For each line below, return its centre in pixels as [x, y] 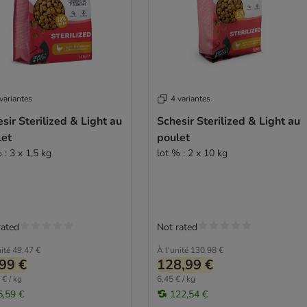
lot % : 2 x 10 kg [192, 153]
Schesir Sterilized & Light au [228, 121]
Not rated [177, 227]
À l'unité [172, 250]
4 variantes [190, 98]
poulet [173, 137]
